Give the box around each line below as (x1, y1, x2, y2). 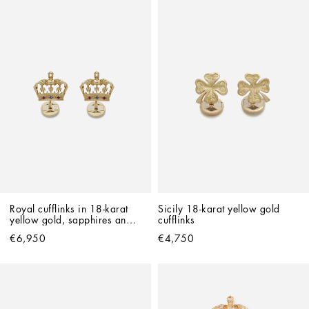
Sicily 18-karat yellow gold (158, 203, 280, 214)
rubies (10, 226, 37, 236)
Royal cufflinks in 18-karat (10, 203, 128, 214)
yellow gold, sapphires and (10, 215, 132, 225)
